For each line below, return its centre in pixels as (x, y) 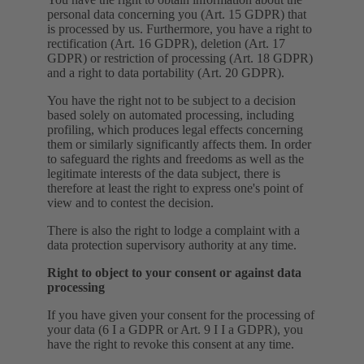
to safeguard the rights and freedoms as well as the (175, 158)
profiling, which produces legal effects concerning (175, 129)
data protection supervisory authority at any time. (172, 245)
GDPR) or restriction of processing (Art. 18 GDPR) (180, 58)
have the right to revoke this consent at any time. (171, 344)
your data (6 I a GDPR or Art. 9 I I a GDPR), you (175, 329)
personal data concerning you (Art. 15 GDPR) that (177, 14)
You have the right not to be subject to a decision (171, 100)
